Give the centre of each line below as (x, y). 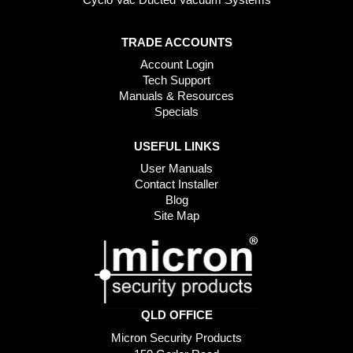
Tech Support (176, 80)
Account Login (176, 64)
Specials (176, 111)
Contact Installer (176, 184)
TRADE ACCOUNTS (176, 42)
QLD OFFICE (176, 314)
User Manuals (176, 168)
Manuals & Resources (176, 95)
